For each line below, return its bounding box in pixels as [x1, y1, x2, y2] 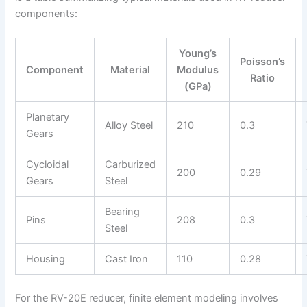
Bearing [105, 206, 140, 219]
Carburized [105, 158, 156, 171]
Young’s [179, 47, 217, 60]
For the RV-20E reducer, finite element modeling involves [15, 292, 279, 305]
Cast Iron [105, 253, 149, 266]
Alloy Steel [105, 119, 153, 132]
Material [110, 64, 151, 77]
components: [15, 7, 78, 20]
